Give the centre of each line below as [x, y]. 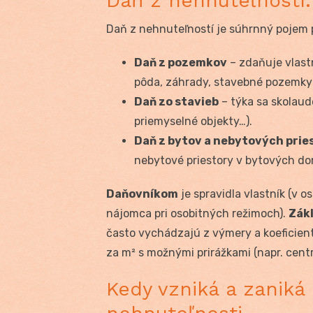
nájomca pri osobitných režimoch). [197, 213]
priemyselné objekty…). [193, 121]
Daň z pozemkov [181, 62]
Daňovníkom [142, 194]
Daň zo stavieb [176, 101]
